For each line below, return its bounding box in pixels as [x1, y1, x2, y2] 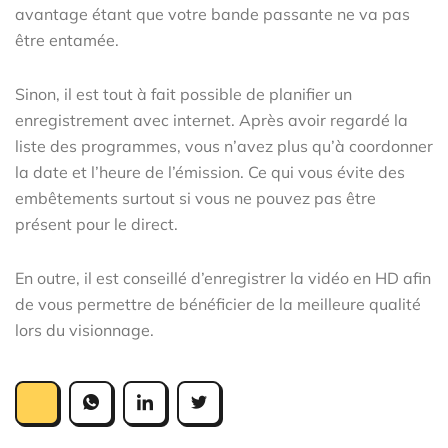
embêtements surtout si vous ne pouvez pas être [15, 187, 376, 208]
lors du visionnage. [15, 319, 154, 340]
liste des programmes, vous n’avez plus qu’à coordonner [15, 135, 433, 156]
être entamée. [15, 29, 119, 50]
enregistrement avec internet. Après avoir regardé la [15, 109, 408, 130]
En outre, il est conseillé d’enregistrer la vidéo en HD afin [15, 267, 431, 288]
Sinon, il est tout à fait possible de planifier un [15, 83, 352, 104]
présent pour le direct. [15, 213, 178, 234]
